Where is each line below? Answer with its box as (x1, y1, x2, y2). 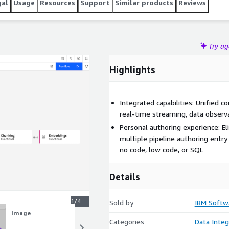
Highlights (109, 64, 155, 75)
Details (109, 171, 140, 182)
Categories (109, 217, 144, 226)
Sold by (109, 198, 133, 207)
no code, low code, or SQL (120, 145, 203, 154)
